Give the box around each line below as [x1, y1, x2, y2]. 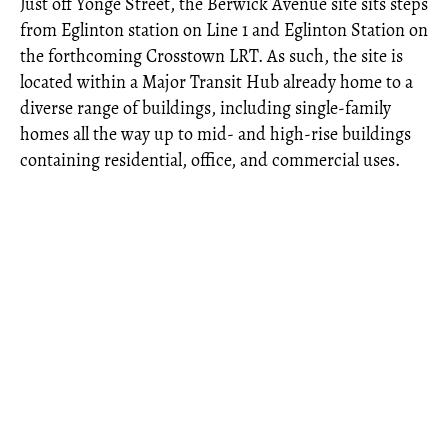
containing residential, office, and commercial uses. [20, 148, 400, 172]
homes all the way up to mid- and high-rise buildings [20, 122, 411, 146]
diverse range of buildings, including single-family [20, 96, 391, 120]
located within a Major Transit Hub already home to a [20, 70, 413, 94]
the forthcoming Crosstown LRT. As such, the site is [20, 44, 403, 68]
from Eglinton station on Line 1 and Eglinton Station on [20, 18, 428, 42]
